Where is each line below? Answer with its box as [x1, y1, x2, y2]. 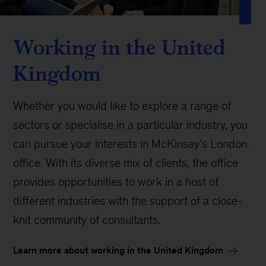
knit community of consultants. [13, 213, 161, 226]
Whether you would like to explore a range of [13, 99, 232, 112]
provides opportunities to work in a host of [13, 175, 219, 188]
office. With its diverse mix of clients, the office [13, 156, 239, 169]
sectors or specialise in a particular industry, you [13, 118, 248, 131]
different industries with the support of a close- [13, 194, 243, 207]
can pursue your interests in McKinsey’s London [13, 137, 248, 150]
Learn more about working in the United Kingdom [13, 245, 224, 255]
